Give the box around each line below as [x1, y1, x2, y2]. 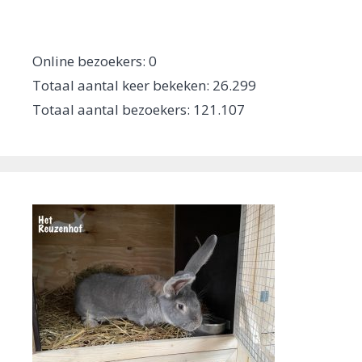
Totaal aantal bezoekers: [32, 99, 193, 119]
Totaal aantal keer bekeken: [32, 75, 213, 95]
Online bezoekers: [32, 51, 149, 70]
